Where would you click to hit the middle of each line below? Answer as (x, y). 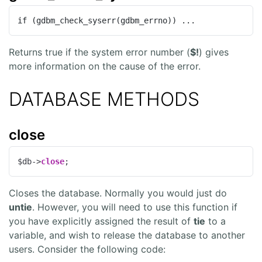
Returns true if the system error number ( (99, 52)
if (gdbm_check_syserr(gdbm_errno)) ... (107, 20)
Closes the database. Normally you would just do (118, 193)
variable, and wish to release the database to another (127, 235)
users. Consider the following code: (87, 249)
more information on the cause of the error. (105, 66)
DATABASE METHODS (104, 99)
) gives (214, 52)
